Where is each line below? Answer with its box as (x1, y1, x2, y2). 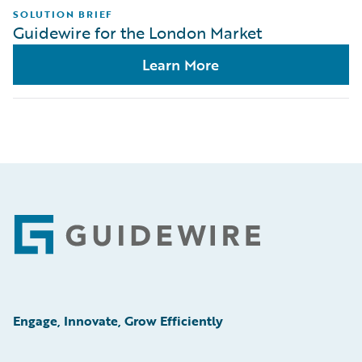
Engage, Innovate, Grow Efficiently (13, 311, 223, 330)
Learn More (142, 54, 220, 75)
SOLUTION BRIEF (13, 6, 114, 21)
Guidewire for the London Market (13, 20, 262, 44)
